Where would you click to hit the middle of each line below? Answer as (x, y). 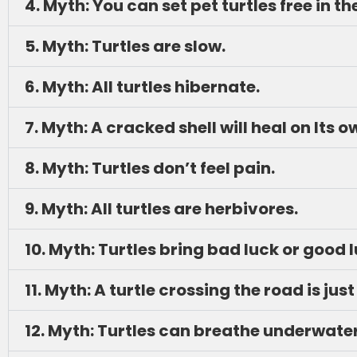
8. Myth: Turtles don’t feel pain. (150, 168)
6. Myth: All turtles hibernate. (142, 87)
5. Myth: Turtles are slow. (125, 46)
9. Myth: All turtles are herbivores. (161, 209)
